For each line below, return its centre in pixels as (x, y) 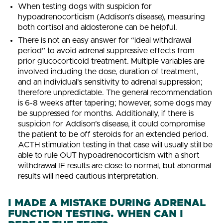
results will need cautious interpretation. (88, 176)
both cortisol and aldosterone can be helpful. (98, 28)
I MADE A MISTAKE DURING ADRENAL (107, 203)
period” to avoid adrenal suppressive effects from (107, 51)
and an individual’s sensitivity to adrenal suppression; (111, 82)
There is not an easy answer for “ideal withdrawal (105, 41)
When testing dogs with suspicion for (85, 7)
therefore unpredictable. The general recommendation (115, 93)
